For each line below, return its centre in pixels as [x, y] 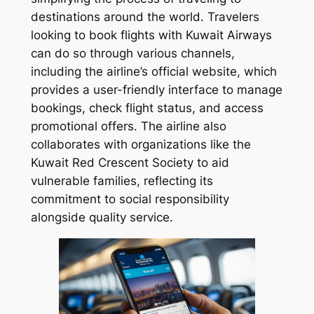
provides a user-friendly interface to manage [156, 90]
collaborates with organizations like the [141, 145]
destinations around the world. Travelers [145, 17]
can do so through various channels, [132, 54]
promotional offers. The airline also [128, 127]
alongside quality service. [102, 218]
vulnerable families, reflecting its [122, 181]
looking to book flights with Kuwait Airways [151, 35]
